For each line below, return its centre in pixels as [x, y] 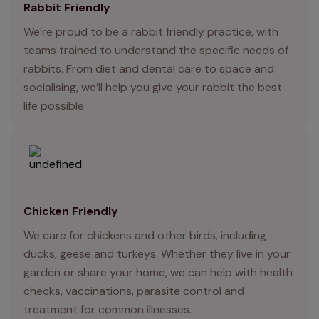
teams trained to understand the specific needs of [156, 51]
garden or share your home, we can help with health [158, 273]
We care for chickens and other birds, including [145, 236]
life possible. [55, 106]
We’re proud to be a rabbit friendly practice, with [151, 32]
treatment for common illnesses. [108, 310]
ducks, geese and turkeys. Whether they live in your [157, 254]
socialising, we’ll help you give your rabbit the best [153, 88]
